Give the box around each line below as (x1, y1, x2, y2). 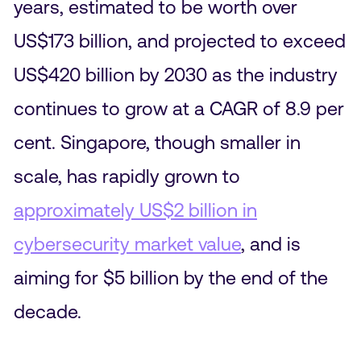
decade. (13, 300, 81, 322)
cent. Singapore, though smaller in (13, 131, 301, 153)
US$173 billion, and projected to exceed (13, 29, 346, 52)
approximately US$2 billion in (13, 198, 257, 221)
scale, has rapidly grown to (13, 164, 240, 187)
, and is (240, 232, 301, 255)
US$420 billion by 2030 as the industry (13, 63, 338, 85)
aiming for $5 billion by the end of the (13, 266, 328, 288)
